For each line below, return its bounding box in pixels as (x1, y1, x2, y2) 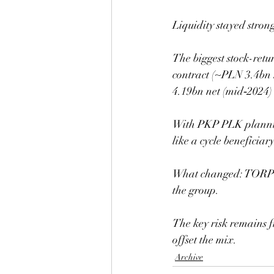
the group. (172, 183, 219, 197)
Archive (175, 252, 203, 262)
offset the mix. (172, 233, 237, 246)
